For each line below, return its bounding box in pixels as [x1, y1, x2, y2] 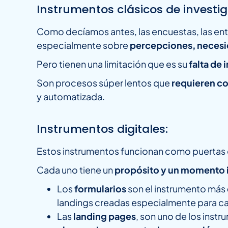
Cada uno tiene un [37, 164, 115, 176]
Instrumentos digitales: [37, 121, 168, 137]
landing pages [73, 210, 136, 222]
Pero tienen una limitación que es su [37, 58, 189, 70]
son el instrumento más [128, 183, 227, 195]
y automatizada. [37, 91, 106, 103]
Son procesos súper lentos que [37, 77, 172, 89]
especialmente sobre [37, 39, 130, 51]
